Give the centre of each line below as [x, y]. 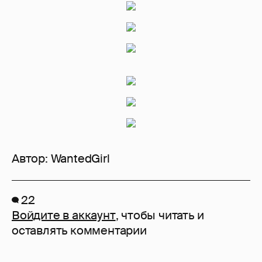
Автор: [31, 159]
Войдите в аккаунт [64, 216]
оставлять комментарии [79, 231]
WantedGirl [80, 159]
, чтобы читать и [160, 216]
